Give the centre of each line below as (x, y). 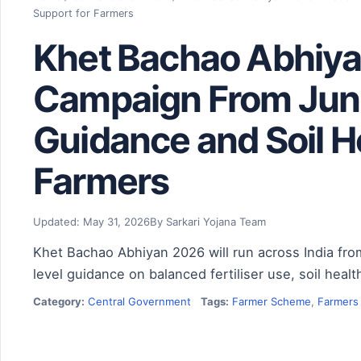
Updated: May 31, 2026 (91, 222)
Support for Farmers (83, 13)
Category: (59, 301)
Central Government (139, 301)
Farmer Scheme (272, 301)
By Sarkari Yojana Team (208, 222)
